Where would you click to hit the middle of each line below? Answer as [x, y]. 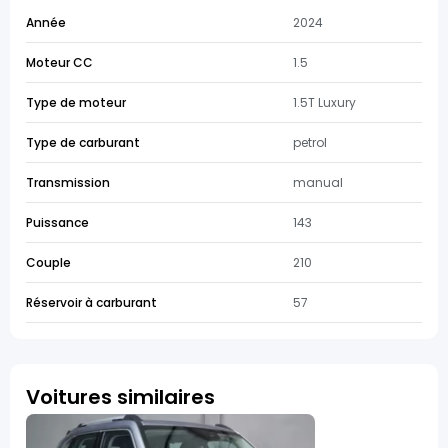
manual [318, 182]
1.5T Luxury [324, 102]
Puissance [57, 222]
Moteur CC [59, 62]
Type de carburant [83, 142]
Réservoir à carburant [91, 302]
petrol [310, 142]
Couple [48, 262]
